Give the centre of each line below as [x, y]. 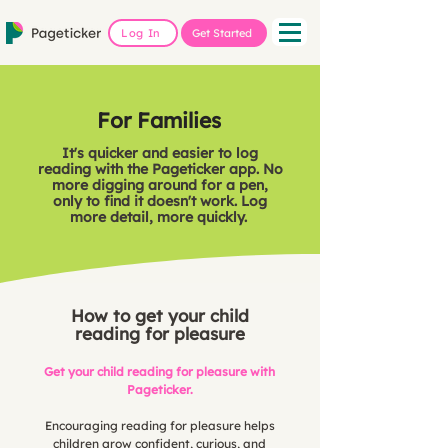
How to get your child [160, 315]
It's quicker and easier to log [160, 153]
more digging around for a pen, [160, 185]
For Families [159, 120]
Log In [141, 33]
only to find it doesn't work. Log [160, 201]
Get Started [222, 33]
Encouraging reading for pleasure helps [159, 425]
